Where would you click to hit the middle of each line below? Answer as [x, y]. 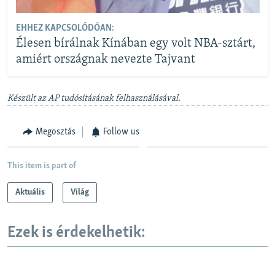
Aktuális [30, 193]
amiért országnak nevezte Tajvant [105, 60]
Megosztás [55, 132]
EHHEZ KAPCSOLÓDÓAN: [65, 29]
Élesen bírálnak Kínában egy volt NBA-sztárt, [135, 44]
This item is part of [42, 166]
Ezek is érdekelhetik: [76, 233]
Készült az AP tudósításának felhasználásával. [94, 98]
